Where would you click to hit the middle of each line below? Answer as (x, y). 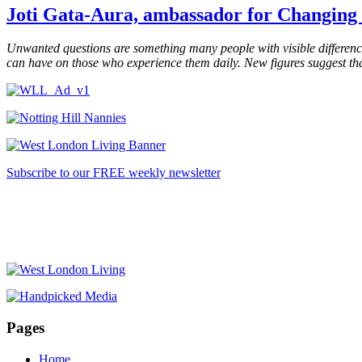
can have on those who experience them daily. (124, 63)
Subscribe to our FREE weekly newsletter (114, 173)
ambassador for (208, 14)
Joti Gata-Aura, (72, 14)
